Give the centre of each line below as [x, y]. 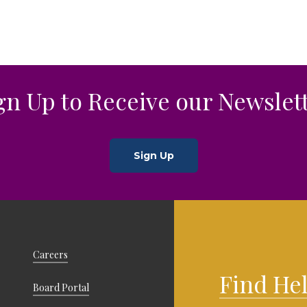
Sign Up [153, 155]
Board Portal [61, 288]
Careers [50, 255]
